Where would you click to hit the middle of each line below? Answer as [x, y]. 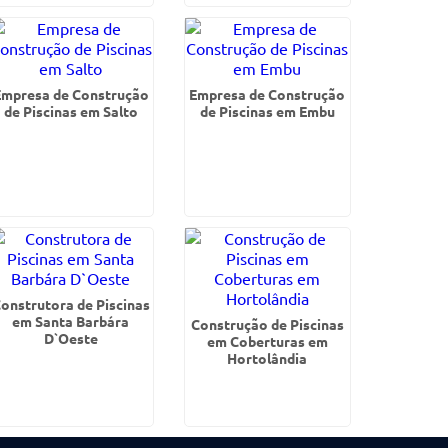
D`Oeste [70, 338]
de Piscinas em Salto [70, 111]
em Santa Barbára [71, 321]
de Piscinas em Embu [267, 111]
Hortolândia [267, 358]
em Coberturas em [267, 341]
